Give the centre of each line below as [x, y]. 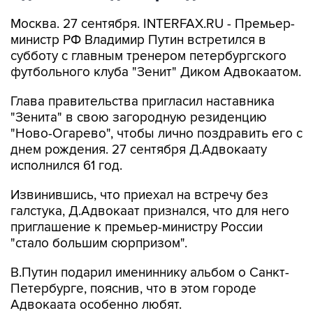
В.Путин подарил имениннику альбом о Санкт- [150, 273]
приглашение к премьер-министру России [137, 227]
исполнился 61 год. [66, 166]
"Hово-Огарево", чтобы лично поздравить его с [156, 134]
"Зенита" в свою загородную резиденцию [139, 118]
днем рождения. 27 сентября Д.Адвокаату [139, 150]
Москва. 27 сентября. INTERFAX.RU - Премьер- [153, 24]
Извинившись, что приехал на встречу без [139, 195]
